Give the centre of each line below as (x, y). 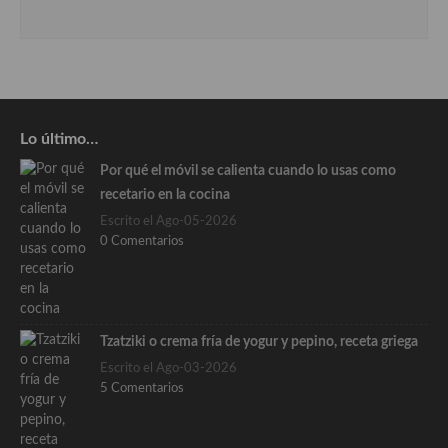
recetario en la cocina (165, 195)
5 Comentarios (142, 389)
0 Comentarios (142, 242)
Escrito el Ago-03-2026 (168, 369)
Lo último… (59, 139)
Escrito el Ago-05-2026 (168, 222)
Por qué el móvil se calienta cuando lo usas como (248, 171)
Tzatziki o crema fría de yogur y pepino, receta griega (259, 342)
